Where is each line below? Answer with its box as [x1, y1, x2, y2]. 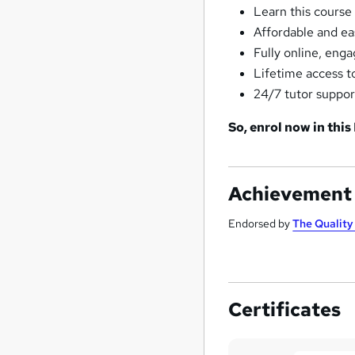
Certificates [228, 297, 342, 323]
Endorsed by [228, 216, 293, 231]
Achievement [228, 181, 353, 207]
